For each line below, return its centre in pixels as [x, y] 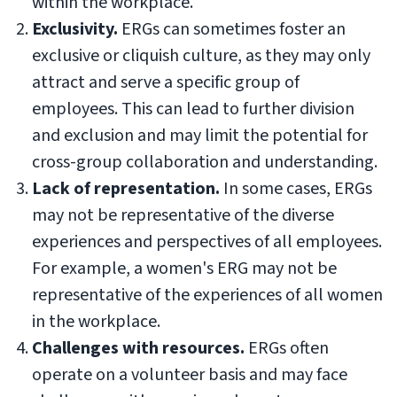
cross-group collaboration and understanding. [205, 162]
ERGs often [287, 348]
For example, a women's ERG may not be [184, 269]
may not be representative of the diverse [183, 215]
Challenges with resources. [138, 348]
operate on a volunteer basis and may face [190, 375]
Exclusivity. [77, 29]
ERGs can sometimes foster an [234, 29]
